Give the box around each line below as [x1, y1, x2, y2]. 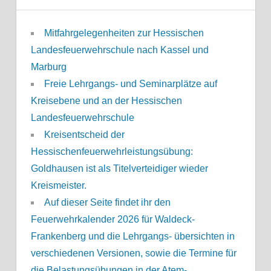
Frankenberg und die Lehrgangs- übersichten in [30, 231, 235, 242]
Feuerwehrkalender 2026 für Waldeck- [30, 214, 195, 225]
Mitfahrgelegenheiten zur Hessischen [44, 28, 204, 39]
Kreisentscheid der [44, 129, 125, 140]
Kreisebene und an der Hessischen [30, 96, 182, 106]
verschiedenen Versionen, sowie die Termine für [30, 248, 237, 259]
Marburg [30, 62, 67, 73]
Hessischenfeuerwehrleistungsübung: [30, 146, 193, 157]
